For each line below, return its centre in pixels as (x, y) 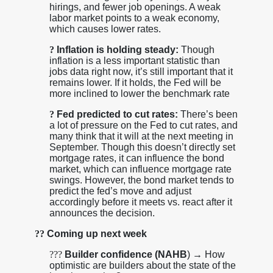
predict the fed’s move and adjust (120, 191)
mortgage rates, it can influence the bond (136, 158)
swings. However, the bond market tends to (141, 180)
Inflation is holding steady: (117, 49)
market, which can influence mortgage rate (140, 169)
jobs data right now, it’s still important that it (141, 71)
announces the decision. (102, 213)
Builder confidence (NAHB (126, 254)
